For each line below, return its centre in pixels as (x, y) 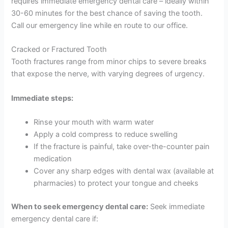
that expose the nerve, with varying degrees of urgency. (108, 74)
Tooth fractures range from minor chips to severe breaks (109, 62)
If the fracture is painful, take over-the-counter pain (122, 147)
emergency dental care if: (55, 219)
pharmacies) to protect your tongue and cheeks (116, 183)
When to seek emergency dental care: (80, 206)
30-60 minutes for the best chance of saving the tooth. (107, 13)
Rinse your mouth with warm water (94, 122)
